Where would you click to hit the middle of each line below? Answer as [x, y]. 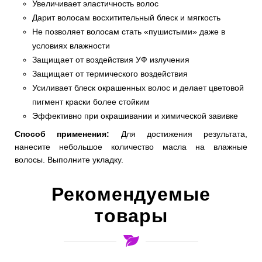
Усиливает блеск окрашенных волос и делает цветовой [138, 88]
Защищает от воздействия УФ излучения [111, 60]
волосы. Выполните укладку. [69, 160]
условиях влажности [71, 46]
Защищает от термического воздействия [110, 74]
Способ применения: [62, 134]
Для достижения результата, [178, 134]
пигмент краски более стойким [91, 102]
